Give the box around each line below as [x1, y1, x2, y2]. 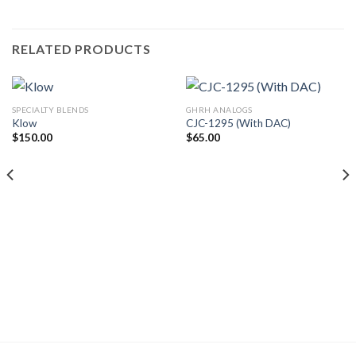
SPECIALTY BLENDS [11, 104, 89, 114]
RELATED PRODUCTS [12, 41, 151, 56]
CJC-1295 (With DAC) [185, 116, 291, 130]
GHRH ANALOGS [185, 104, 253, 114]
